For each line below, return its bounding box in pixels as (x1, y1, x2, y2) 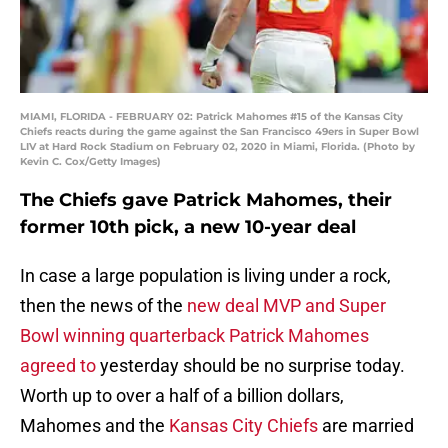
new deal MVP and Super (187, 295, 386, 317)
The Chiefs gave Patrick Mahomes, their (20, 189, 392, 212)
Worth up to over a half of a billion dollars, (20, 385, 344, 407)
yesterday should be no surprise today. (96, 355, 405, 377)
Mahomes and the (20, 415, 169, 437)
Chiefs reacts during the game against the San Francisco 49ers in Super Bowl (20, 125, 419, 139)
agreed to (20, 355, 96, 377)
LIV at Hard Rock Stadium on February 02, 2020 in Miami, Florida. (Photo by (20, 140, 415, 154)
